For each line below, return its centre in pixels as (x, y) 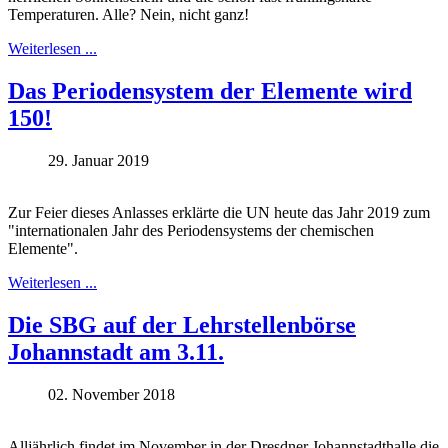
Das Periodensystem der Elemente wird (210, 90)
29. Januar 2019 (98, 160)
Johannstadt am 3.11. (116, 351)
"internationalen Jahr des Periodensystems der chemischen (191, 230)
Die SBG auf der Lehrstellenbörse (182, 324)
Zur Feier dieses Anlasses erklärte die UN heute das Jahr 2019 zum (219, 212)
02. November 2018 (111, 394)
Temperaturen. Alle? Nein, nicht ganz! (128, 14)
